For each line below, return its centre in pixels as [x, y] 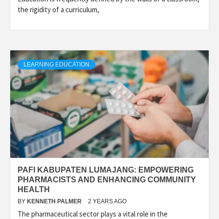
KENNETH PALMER [55, 201]
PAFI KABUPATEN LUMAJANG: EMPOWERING [106, 170]
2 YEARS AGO [107, 201]
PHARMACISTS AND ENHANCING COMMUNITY [107, 179]
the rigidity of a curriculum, [58, 9]
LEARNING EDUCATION [56, 64]
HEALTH [34, 189]
